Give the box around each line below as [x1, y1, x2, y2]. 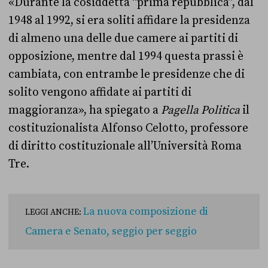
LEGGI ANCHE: [25, 207, 83, 218]
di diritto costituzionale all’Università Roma [8, 139, 242, 154]
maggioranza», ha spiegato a [8, 103, 161, 118]
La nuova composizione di [83, 205, 208, 219]
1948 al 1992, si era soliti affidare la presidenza [8, 13, 250, 28]
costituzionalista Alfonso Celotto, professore [8, 121, 248, 136]
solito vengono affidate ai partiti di [8, 85, 191, 100]
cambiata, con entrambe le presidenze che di [8, 67, 245, 82]
